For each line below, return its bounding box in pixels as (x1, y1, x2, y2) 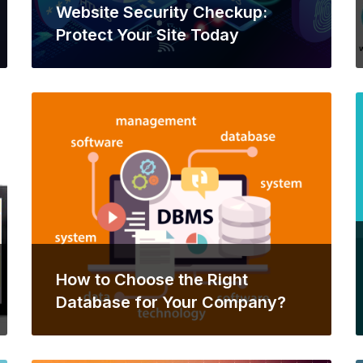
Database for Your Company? (56, 293, 286, 312)
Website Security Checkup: (56, 2, 267, 22)
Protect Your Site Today (56, 25, 239, 45)
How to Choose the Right (56, 270, 248, 289)
